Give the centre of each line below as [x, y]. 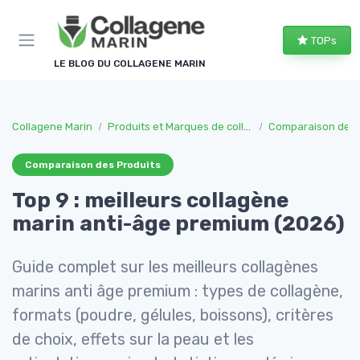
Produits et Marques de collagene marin [176, 127]
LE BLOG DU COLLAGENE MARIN [130, 64]
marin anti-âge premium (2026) [178, 224]
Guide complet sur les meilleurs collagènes [165, 267]
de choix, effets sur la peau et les [133, 340]
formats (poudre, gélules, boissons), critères [173, 315]
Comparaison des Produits [93, 165]
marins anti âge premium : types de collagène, [178, 291]
